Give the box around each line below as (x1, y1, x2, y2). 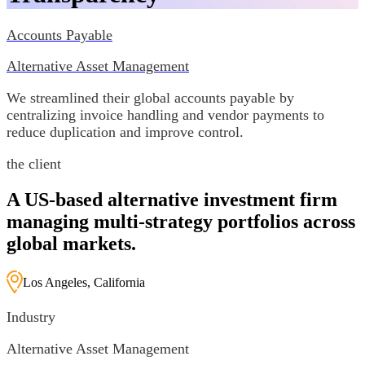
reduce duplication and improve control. (7, 124, 244, 141)
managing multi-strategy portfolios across (7, 210, 355, 232)
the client (7, 155, 61, 172)
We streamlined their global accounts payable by (7, 90, 294, 107)
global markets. (7, 232, 136, 254)
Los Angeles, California (23, 275, 145, 289)
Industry (7, 309, 55, 326)
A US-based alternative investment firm (7, 188, 337, 210)
